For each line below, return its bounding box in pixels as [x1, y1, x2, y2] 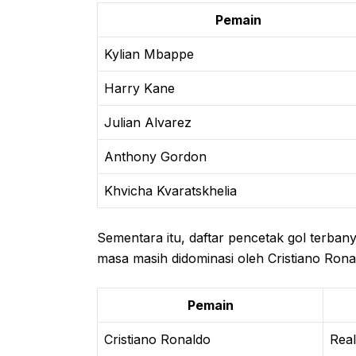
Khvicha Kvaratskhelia [104, 182, 237, 199]
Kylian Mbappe [104, 45, 194, 62]
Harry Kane [104, 79, 175, 96]
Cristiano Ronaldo [104, 331, 211, 347]
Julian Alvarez [104, 114, 192, 130]
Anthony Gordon [104, 148, 207, 164]
